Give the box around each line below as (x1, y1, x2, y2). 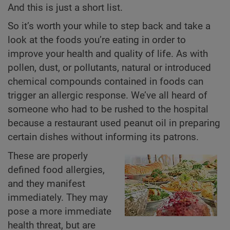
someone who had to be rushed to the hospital (8, 104, 208, 116)
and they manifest (8, 178, 85, 189)
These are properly (8, 150, 88, 162)
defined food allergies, (8, 164, 105, 176)
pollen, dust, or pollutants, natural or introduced (8, 62, 211, 74)
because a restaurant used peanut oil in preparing (8, 118, 220, 129)
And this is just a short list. (8, 2, 123, 13)
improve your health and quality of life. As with (8, 48, 208, 60)
